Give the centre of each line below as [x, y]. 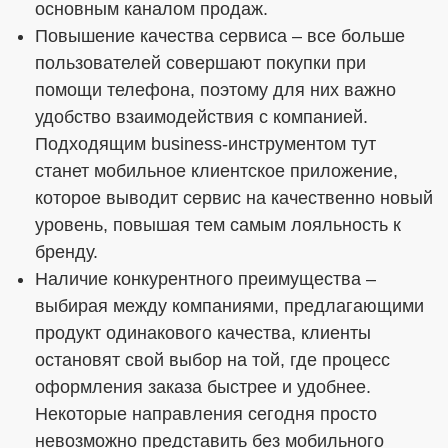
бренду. [66, 252]
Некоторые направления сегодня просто [206, 414]
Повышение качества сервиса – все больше [220, 36]
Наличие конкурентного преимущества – [205, 279]
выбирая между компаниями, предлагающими [229, 306]
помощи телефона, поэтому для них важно [215, 90]
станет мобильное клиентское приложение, [216, 171]
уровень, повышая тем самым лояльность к [218, 225]
